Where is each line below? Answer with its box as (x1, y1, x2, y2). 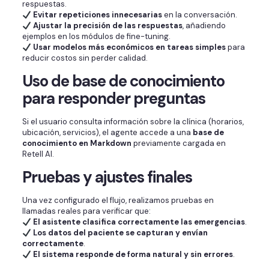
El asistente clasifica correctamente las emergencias (32, 217, 245, 228)
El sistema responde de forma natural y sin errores (32, 249, 233, 260)
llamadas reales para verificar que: (22, 206, 151, 217)
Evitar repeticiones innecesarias (32, 10, 162, 20)
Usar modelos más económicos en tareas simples (32, 42, 226, 53)
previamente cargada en (131, 138, 226, 149)
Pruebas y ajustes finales (22, 167, 192, 188)
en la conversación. (162, 10, 237, 20)
